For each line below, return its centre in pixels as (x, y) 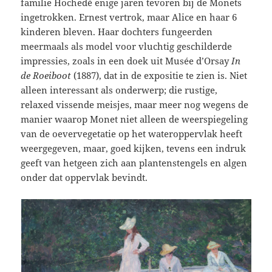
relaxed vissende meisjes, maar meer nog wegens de (135, 105)
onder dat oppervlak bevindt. (84, 178)
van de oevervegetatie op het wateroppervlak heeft (132, 134)
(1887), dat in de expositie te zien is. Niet (161, 76)
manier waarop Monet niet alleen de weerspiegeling (134, 119)
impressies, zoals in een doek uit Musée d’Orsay (126, 61)
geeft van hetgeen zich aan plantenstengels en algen (134, 163)
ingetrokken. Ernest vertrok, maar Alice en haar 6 (129, 17)
